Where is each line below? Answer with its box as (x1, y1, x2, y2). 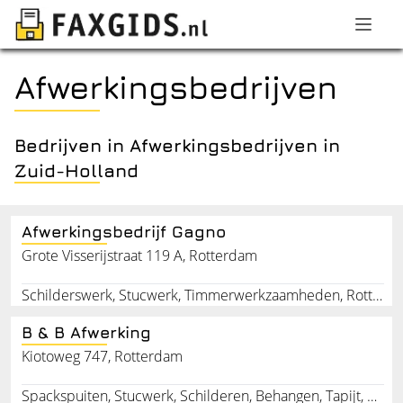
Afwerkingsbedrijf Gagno (22, 221, 226, 241)
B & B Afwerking (22, 322, 151, 342)
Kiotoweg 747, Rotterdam (22, 345, 183, 366)
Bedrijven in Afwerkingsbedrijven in (14, 134, 340, 156)
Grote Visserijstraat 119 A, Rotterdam (22, 245, 257, 265)
